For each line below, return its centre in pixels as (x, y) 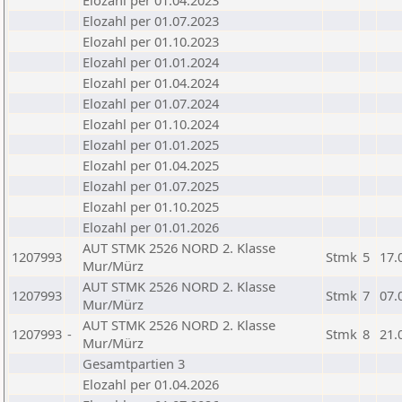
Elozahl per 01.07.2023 (151, 21)
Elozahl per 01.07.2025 (151, 186)
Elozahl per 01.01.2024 (151, 62)
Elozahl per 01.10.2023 (151, 41)
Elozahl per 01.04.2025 (151, 165)
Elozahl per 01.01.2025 (151, 144)
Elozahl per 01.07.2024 (151, 103)
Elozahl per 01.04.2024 (151, 83)
